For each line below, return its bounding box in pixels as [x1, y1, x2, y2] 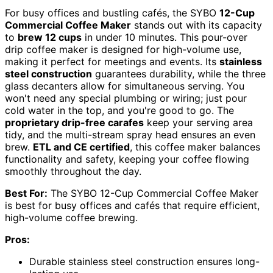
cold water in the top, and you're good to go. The [5, 104, 234, 117]
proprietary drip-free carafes [5, 116, 144, 129]
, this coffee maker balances [130, 141, 260, 154]
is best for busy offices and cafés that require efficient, [5, 199, 260, 212]
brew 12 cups [18, 31, 82, 44]
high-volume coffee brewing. [5, 211, 138, 224]
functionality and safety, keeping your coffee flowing [5, 153, 249, 166]
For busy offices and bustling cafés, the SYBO [5, 7, 219, 19]
